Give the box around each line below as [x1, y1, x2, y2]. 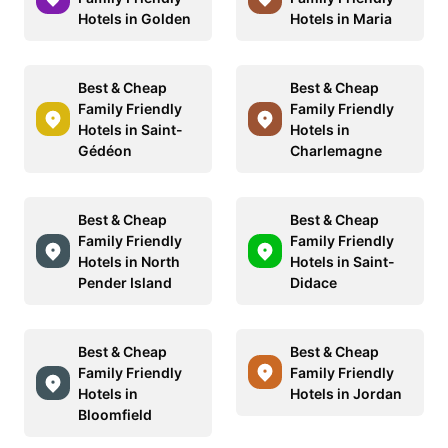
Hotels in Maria [290, 9, 392, 27]
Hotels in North [78, 252, 180, 270]
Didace [290, 273, 337, 291]
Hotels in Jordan [290, 384, 402, 402]
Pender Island [78, 273, 172, 291]
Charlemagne [290, 141, 382, 159]
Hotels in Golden [78, 9, 191, 27]
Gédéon [78, 141, 132, 159]
